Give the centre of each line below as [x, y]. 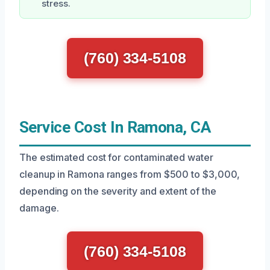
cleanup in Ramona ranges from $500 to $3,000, [130, 174]
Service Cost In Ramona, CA [115, 127]
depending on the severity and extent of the [118, 191]
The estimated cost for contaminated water [116, 157]
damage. [39, 208]
